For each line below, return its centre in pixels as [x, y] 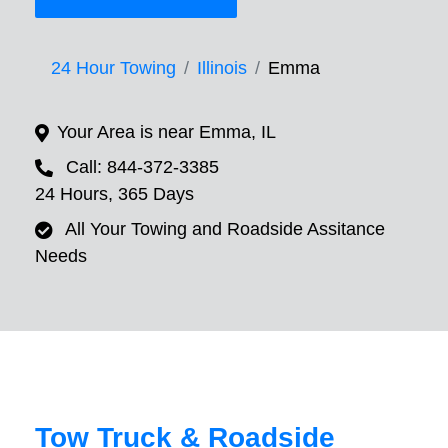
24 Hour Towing [113, 68]
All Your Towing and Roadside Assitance [225, 229]
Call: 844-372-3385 [142, 167]
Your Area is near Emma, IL [166, 132]
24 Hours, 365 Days [114, 194]
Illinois [222, 68]
